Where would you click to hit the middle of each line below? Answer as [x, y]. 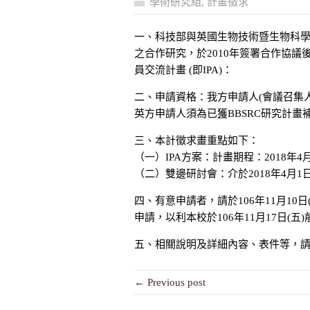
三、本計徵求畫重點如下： [197, 140]
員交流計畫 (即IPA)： [183, 70]
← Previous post [170, 282]
